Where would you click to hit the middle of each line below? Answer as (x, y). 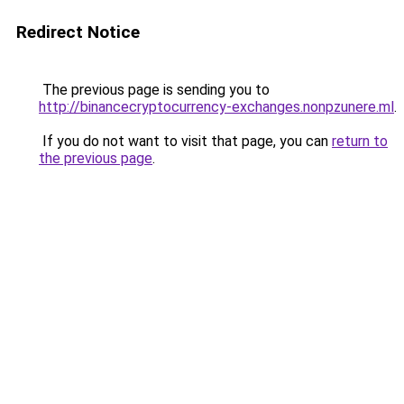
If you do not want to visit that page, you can (185, 141)
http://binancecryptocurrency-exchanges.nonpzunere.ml (216, 107)
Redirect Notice (78, 32)
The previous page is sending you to (154, 90)
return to (360, 141)
